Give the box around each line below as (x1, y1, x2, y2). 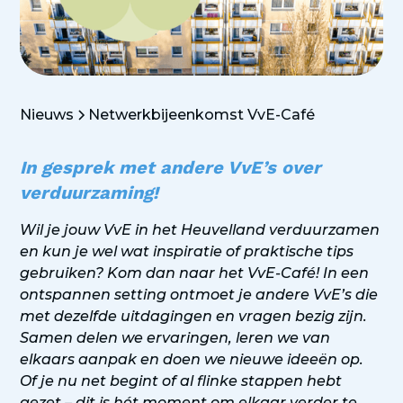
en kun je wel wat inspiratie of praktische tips (20, 243, 354, 261)
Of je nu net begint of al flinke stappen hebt (20, 372, 343, 390)
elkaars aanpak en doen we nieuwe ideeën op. (20, 351, 364, 369)
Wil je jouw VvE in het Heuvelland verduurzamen (20, 221, 381, 239)
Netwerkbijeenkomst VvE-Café (88, 106, 316, 124)
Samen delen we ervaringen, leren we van (20, 329, 331, 347)
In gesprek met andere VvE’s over (20, 157, 322, 179)
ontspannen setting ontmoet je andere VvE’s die (20, 286, 379, 304)
